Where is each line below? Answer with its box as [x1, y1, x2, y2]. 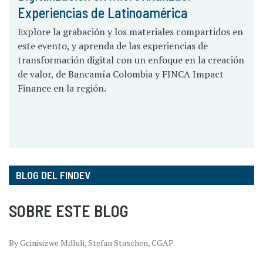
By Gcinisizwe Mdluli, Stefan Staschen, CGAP [9, 237, 174, 249]
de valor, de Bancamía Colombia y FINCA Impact [18, 68, 224, 81]
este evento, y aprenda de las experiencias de [18, 39, 208, 53]
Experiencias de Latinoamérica [18, 4, 188, 22]
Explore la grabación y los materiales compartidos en [18, 25, 243, 39]
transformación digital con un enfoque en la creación [18, 53, 244, 67]
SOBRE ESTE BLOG [9, 201, 129, 221]
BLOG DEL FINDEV [16, 168, 90, 182]
